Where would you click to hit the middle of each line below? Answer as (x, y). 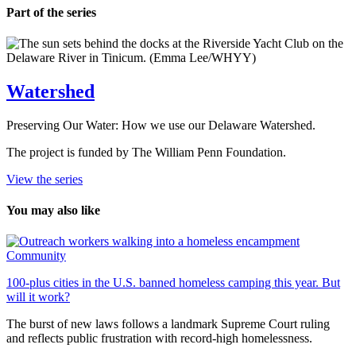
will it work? (38, 297)
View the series (44, 179)
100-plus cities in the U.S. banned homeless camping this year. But (173, 283)
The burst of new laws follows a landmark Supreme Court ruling (168, 324)
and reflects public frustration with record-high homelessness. (159, 339)
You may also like (53, 211)
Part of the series (51, 12)
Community (36, 256)
